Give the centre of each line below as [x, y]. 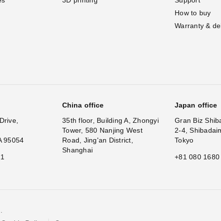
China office [83, 105]
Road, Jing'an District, [98, 140]
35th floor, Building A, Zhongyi [110, 120]
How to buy [193, 13]
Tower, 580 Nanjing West [102, 130]
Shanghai [77, 150]
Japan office [196, 105]
